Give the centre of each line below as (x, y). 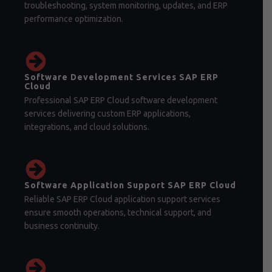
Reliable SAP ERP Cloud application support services (122, 199)
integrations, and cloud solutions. (87, 127)
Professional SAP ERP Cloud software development (121, 100)
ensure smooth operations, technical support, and (118, 212)
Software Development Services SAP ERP (121, 77)
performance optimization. (74, 19)
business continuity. (62, 226)
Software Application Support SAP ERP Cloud (130, 185)
